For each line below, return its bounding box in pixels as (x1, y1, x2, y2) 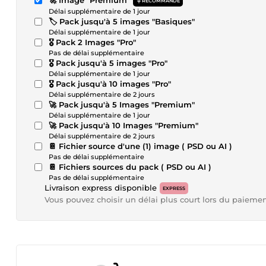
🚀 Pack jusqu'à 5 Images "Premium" (49, 100, 195, 109)
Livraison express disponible (45, 183, 157, 192)
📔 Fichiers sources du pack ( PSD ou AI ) (49, 162, 211, 172)
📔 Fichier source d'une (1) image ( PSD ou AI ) (49, 141, 232, 151)
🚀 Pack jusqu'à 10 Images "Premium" (49, 121, 198, 130)
